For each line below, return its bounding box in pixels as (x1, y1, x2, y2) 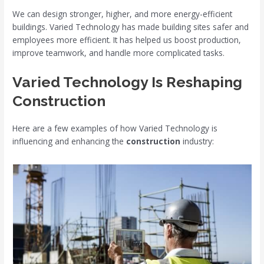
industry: (180, 136, 214, 147)
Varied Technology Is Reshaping (12, 73, 243, 91)
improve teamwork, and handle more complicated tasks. (12, 47, 225, 59)
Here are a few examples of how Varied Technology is (12, 123, 218, 134)
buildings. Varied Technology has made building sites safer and (12, 21, 249, 33)
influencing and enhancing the (12, 136, 127, 147)
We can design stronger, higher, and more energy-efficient (12, 8, 233, 20)
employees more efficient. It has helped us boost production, (12, 34, 242, 46)
